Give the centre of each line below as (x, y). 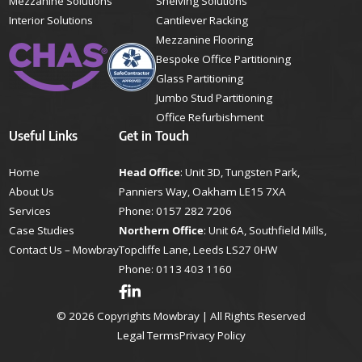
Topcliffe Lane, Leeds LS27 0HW (198, 250)
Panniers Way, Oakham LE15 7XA (203, 192)
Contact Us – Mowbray (64, 250)
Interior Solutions (51, 20)
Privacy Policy (212, 336)
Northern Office (162, 231)
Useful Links (44, 135)
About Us (32, 192)
